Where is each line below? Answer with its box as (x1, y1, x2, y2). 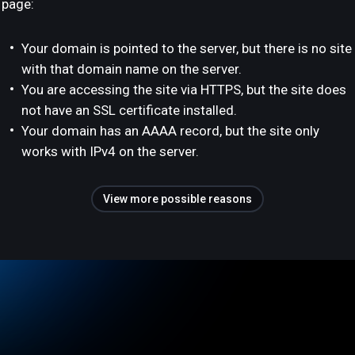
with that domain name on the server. (21, 61, 242, 77)
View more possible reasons (103, 193, 252, 205)
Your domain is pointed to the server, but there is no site (21, 40, 352, 56)
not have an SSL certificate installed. (21, 102, 237, 118)
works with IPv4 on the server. (21, 143, 199, 159)
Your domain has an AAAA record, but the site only (21, 123, 319, 139)
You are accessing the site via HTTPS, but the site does (21, 82, 346, 97)
